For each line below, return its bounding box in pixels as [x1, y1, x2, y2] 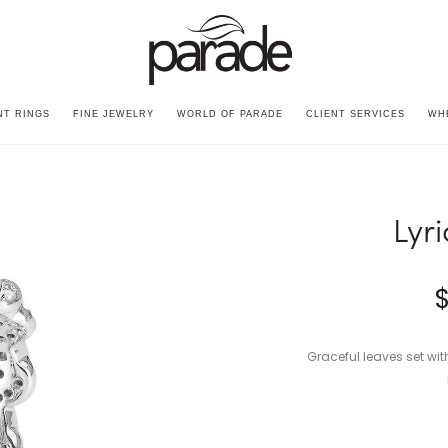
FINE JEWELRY [72, 109, 154, 119]
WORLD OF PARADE [176, 109, 283, 119]
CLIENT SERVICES [305, 109, 405, 119]
